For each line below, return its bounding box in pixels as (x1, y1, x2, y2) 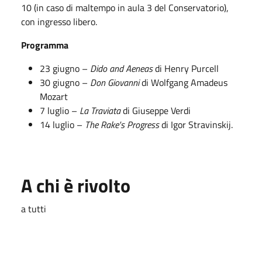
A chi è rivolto (21, 171, 130, 199)
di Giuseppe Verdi (120, 103, 191, 118)
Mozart (40, 89, 68, 104)
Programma (21, 37, 68, 52)
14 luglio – (40, 117, 85, 132)
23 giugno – (40, 61, 90, 75)
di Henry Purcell (153, 61, 219, 75)
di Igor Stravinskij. (159, 117, 233, 132)
